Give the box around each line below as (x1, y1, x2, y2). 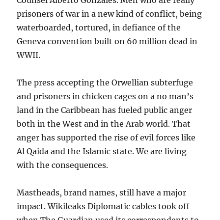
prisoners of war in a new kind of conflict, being (17, 9, 202, 19)
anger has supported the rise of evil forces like (17, 133, 196, 142)
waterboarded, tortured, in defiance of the (17, 23, 181, 32)
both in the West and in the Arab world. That (17, 119, 191, 129)
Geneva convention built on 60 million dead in (17, 36, 198, 46)
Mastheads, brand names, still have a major (17, 188, 187, 197)
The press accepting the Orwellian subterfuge (17, 78, 193, 87)
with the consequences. (17, 160, 109, 170)
